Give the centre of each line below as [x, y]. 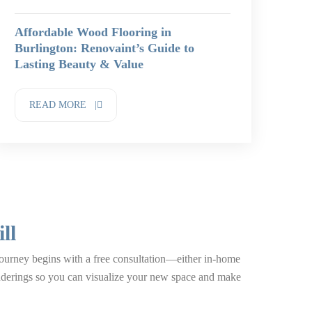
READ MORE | [63, 105]
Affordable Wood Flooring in [93, 32]
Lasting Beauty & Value [79, 64]
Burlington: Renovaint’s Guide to [104, 48]
